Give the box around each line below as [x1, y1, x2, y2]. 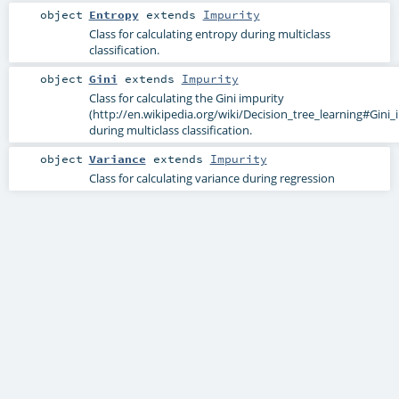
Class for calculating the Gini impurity [88, 90, 284, 107]
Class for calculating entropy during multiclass [88, 26, 330, 43]
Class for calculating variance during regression [88, 170, 335, 187]
